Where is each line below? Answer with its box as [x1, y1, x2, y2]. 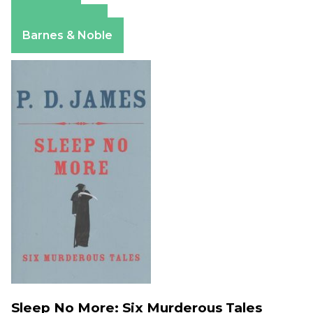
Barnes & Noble [22, 28, 112, 42]
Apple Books [22, 15, 96, 29]
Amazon [22, 1, 70, 15]
